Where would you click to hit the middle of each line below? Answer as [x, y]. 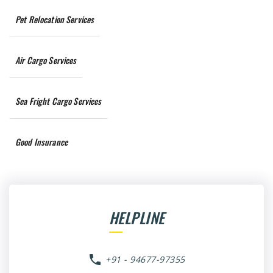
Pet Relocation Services [55, 19]
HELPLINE [136, 218]
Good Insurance [41, 142]
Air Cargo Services [46, 60]
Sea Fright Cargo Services [58, 101]
